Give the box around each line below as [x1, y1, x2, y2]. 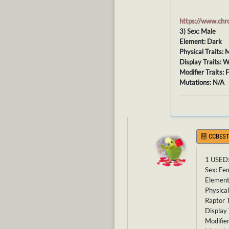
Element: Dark [179, 37, 222, 46]
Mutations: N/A [179, 78, 224, 87]
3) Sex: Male [179, 27, 216, 36]
